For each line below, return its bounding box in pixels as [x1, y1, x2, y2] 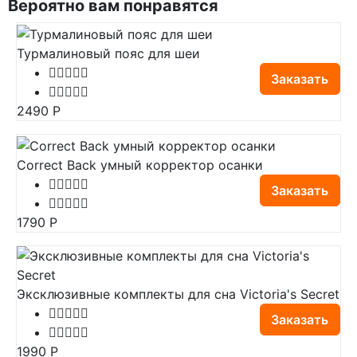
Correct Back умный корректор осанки [17, 156, 263, 173]
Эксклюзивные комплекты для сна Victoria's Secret [17, 285, 339, 302]
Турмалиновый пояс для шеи [17, 45, 200, 61]
